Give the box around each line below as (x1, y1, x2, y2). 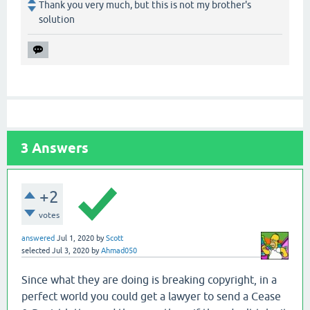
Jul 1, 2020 (57, 233, 94, 242)
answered (21, 233, 55, 242)
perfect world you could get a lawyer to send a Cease (21, 289, 281, 302)
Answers (28, 139, 89, 156)
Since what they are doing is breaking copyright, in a (21, 273, 277, 286)
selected (21, 246, 50, 255)
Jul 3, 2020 (52, 246, 89, 255)
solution (39, 13, 75, 25)
